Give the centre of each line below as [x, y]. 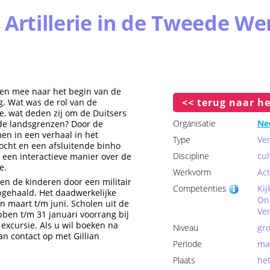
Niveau [186, 228]
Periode [188, 244]
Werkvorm [192, 172]
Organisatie [195, 123]
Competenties [201, 188]
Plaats [184, 260]
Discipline [191, 156]
